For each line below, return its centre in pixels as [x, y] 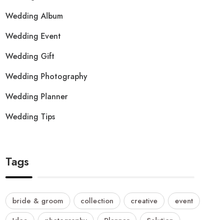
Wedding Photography [47, 76]
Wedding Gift [30, 56]
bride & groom [38, 201]
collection [97, 201]
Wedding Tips [30, 116]
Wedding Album [34, 16]
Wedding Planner [37, 96]
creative [144, 201]
